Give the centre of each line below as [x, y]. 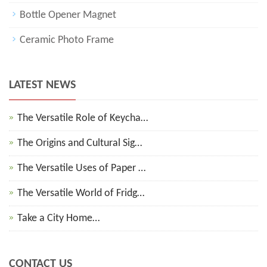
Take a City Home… [58, 219]
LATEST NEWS [42, 86]
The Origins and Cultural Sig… [80, 144]
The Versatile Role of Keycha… [83, 119]
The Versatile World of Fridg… [81, 194]
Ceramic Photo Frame [67, 41]
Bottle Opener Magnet [68, 15]
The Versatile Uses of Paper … [81, 169]
